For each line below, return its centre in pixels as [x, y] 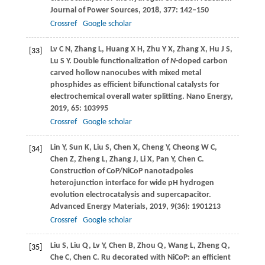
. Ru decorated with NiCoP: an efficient [164, 258]
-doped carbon [201, 62]
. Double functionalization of [119, 62]
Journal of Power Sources [94, 11]
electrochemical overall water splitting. [117, 97]
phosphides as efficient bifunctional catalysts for [135, 85]
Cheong [186, 148]
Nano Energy [207, 97]
